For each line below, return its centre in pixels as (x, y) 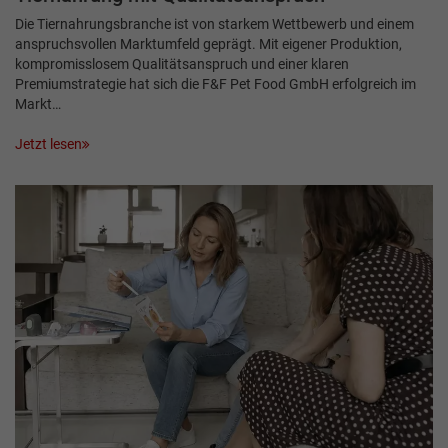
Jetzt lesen (48, 143)
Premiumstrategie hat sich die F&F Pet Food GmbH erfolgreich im (215, 83)
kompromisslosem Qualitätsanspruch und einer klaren (182, 63)
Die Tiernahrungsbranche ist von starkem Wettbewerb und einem (214, 23)
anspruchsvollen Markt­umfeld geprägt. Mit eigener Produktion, (208, 43)
